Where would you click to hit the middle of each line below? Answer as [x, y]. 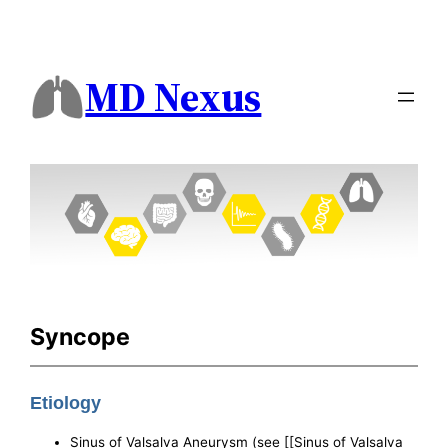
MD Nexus [173, 97]
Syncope [80, 336]
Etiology [66, 403]
